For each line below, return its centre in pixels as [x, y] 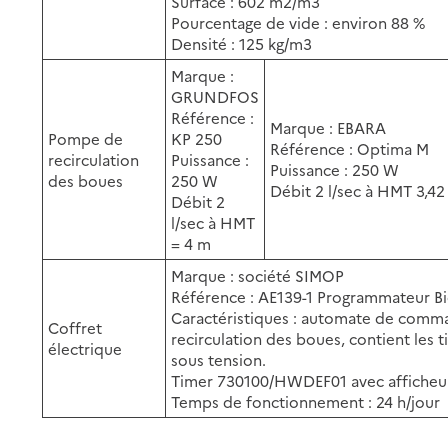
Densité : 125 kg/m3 [242, 43]
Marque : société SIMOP [258, 275]
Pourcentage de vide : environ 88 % [298, 22]
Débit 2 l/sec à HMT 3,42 [358, 190]
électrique [85, 348]
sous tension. [219, 359]
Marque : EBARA [328, 127]
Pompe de [86, 138]
